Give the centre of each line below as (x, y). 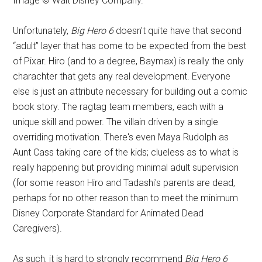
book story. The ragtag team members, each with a (118, 106)
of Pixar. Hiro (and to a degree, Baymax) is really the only (129, 61)
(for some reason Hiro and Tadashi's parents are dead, (124, 182)
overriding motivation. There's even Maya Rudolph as (121, 137)
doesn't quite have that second (178, 30)
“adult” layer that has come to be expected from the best (130, 46)
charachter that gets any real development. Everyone (122, 76)
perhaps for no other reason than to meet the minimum (126, 198)
